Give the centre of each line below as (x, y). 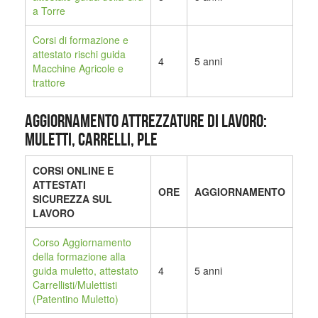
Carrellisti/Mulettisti (75, 285)
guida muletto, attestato (86, 271)
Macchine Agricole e (78, 68)
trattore (49, 83)
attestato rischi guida (79, 54)
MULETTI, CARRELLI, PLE (91, 139)
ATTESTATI (59, 185)
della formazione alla (79, 257)
